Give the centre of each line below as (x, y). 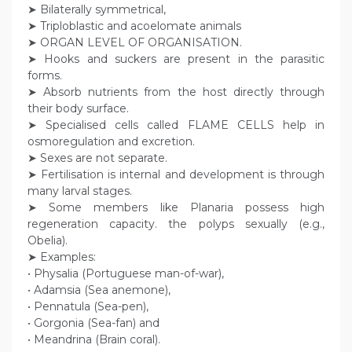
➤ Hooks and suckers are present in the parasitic (176, 59)
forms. (45, 76)
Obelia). (48, 241)
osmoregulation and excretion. (111, 142)
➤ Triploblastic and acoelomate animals (134, 26)
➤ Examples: (62, 257)
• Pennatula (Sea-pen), (88, 307)
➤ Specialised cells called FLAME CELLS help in (176, 125)
